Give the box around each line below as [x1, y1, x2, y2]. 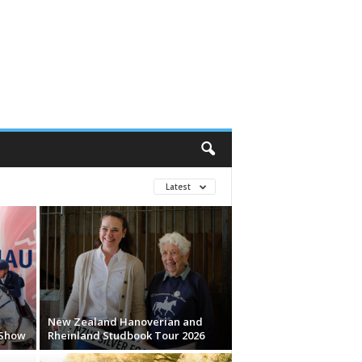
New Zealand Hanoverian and [47, 314, 203, 329]
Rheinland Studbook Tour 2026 [47, 328, 204, 343]
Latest [165, 181, 193, 192]
